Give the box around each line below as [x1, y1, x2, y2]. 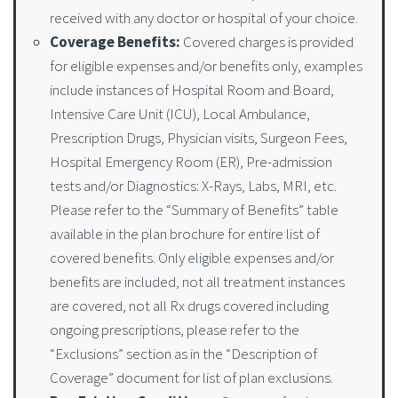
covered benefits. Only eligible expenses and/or [50, 248, 334, 268]
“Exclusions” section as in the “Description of [50, 344, 317, 364]
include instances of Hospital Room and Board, [50, 80, 334, 100]
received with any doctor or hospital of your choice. [50, 8, 358, 28]
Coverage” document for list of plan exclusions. [50, 368, 333, 388]
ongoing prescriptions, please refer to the [50, 320, 299, 340]
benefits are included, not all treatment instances [50, 272, 345, 292]
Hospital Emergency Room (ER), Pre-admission [50, 152, 332, 172]
